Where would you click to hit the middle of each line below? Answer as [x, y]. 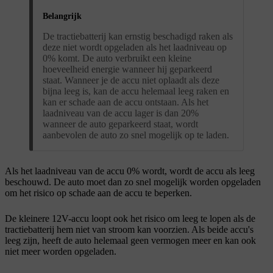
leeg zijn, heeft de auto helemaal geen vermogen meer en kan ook [130, 240]
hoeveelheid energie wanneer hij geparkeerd [127, 69]
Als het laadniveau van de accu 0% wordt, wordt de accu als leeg [130, 171]
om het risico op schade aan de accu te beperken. [98, 193]
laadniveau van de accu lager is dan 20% [121, 113]
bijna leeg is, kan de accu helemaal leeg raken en [136, 91]
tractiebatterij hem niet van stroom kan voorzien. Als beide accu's [129, 229]
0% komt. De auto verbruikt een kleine [117, 58]
